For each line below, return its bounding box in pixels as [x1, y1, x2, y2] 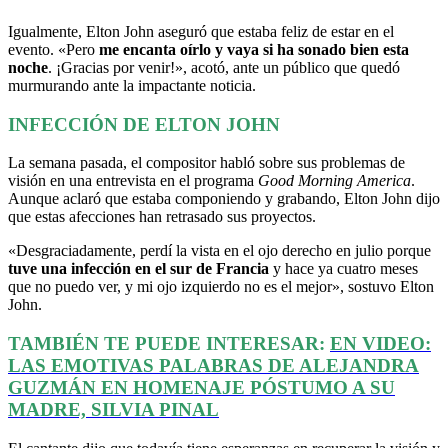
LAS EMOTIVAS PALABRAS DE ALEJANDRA [8, 354, 419, 376]
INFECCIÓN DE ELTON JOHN [8, 113, 280, 135]
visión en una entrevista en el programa [8, 172, 258, 190]
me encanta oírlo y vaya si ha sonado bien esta [99, 40, 409, 58]
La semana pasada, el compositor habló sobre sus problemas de [8, 154, 405, 172]
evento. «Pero [8, 40, 99, 58]
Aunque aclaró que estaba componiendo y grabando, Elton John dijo [8, 190, 440, 208]
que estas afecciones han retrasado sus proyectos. [8, 208, 316, 226]
